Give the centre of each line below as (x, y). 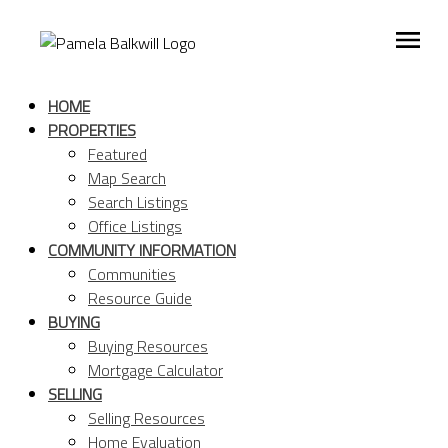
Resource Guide (140, 298)
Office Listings (135, 226)
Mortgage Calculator (155, 370)
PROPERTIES (92, 130)
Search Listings (138, 202)
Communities (132, 274)
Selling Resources (146, 418)
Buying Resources (148, 346)
